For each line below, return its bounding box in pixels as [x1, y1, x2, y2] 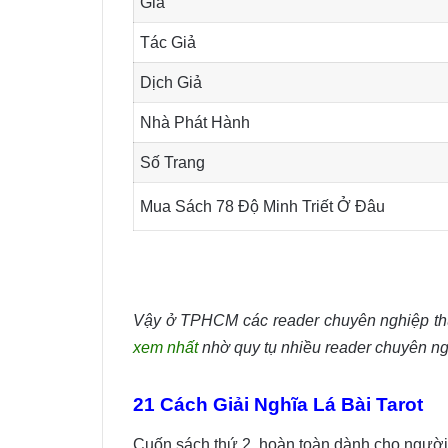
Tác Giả [140, 33, 197, 51]
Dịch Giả [140, 73, 203, 91]
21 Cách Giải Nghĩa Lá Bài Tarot [133, 393, 423, 415]
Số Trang [140, 153, 206, 171]
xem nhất [133, 338, 198, 356]
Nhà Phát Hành [140, 113, 251, 131]
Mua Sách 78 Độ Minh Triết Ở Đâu [140, 197, 386, 215]
